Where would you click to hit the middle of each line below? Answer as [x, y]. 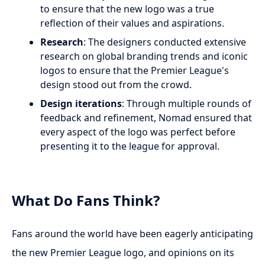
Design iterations [81, 104]
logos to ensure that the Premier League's [135, 70]
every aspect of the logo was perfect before [138, 132]
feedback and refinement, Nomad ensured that [146, 118]
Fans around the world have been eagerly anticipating [132, 234]
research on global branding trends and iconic [144, 56]
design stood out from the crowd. [116, 85]
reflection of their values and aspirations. [132, 23]
